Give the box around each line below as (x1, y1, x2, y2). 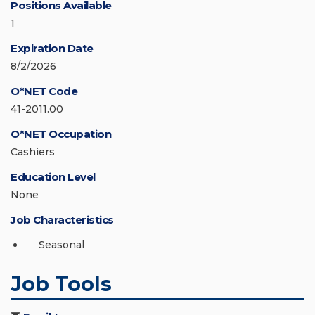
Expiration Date (11, 41, 94, 56)
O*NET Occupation (11, 127, 111, 141)
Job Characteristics (11, 213, 114, 227)
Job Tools (11, 271, 112, 297)
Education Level (11, 170, 96, 184)
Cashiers (11, 146, 55, 159)
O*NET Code (11, 84, 77, 98)
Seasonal (39, 238, 84, 252)
